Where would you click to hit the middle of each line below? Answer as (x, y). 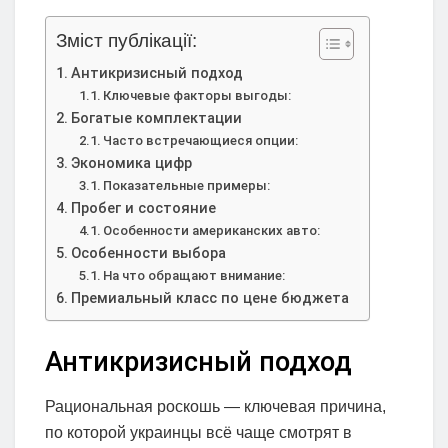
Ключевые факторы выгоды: (197, 96)
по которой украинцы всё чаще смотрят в (198, 432)
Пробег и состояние (143, 209)
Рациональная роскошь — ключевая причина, (215, 406)
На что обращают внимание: (194, 276)
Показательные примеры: (187, 186)
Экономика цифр (131, 164)
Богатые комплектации (156, 119)
